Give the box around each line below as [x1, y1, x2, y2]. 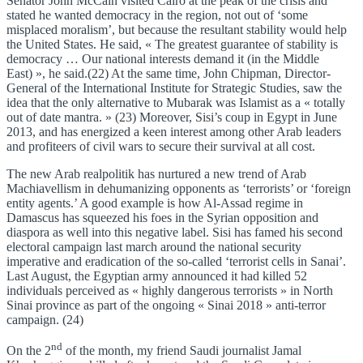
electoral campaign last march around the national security [6, 240, 301, 254]
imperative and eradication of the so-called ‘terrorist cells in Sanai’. [6, 254, 346, 269]
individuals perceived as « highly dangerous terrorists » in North [6, 284, 333, 298]
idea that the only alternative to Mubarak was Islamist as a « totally [6, 96, 345, 110]
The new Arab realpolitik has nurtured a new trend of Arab [6, 167, 306, 181]
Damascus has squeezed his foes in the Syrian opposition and [6, 211, 318, 225]
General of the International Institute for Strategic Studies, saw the [6, 81, 342, 96]
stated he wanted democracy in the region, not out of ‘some [6, 8, 308, 23]
